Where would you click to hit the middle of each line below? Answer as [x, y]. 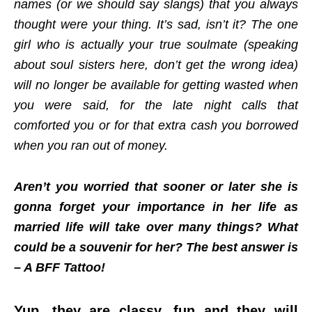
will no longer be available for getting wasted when [156, 85]
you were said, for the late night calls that [156, 106]
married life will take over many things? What [156, 227]
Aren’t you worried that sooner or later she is [156, 187]
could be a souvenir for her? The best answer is [156, 248]
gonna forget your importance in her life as [156, 207]
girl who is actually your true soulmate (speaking [156, 45]
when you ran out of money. [91, 146]
